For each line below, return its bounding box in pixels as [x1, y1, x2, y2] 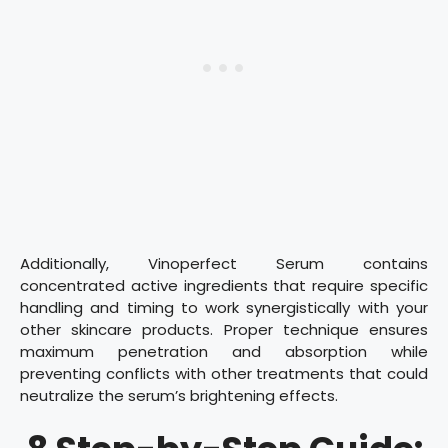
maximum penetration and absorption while [20, 340, 428, 362]
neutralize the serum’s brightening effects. [20, 384, 338, 406]
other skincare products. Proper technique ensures [20, 318, 428, 340]
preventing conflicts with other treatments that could [20, 362, 428, 384]
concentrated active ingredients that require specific [20, 274, 428, 296]
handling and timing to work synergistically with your [20, 296, 428, 318]
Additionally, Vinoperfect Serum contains [20, 252, 428, 274]
